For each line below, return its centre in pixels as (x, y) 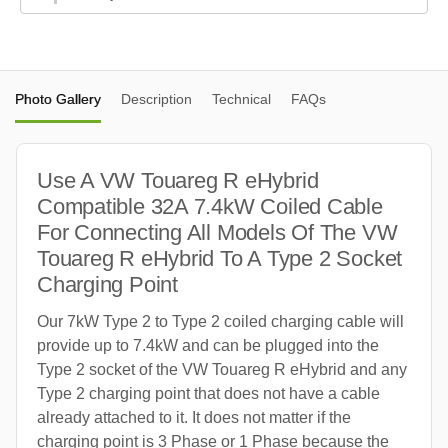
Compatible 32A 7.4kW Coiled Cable (210, 206)
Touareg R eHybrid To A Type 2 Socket (220, 258)
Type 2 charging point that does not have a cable (208, 393)
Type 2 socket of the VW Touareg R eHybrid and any (222, 369)
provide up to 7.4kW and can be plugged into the (208, 345)
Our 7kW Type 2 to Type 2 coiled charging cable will (220, 321)
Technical (241, 98)
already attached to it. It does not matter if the (194, 417)
